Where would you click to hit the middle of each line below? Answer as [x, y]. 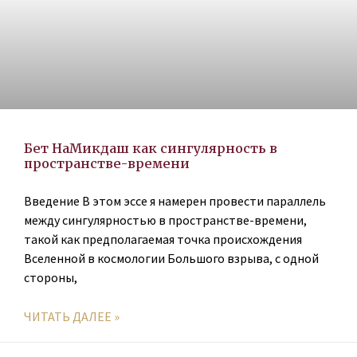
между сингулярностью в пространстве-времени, [165, 220]
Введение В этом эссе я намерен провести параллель [175, 201]
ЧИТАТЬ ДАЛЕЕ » [72, 317]
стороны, [51, 278]
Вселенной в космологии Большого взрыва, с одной [171, 259]
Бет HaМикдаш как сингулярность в [151, 149]
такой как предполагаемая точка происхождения [163, 239]
